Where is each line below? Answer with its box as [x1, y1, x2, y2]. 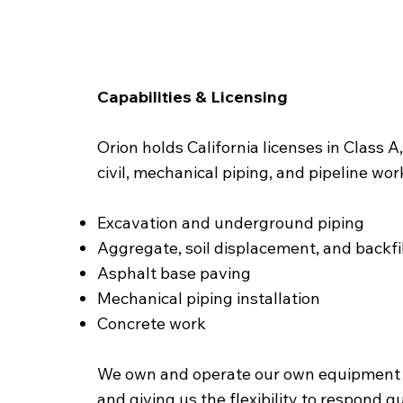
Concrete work [96, 313, 206, 335]
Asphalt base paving [96, 263, 251, 284]
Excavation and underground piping [96, 212, 364, 234]
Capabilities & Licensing [96, 86, 288, 108]
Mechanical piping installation [96, 288, 320, 309]
